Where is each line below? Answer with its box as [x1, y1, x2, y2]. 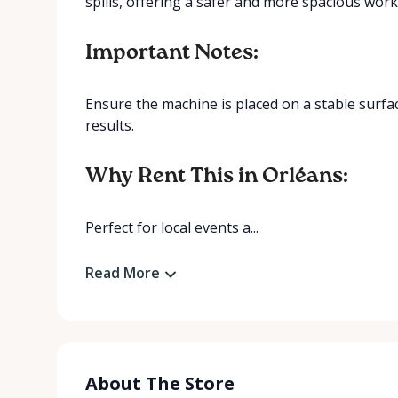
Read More [85, 263, 160, 283]
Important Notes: [85, 42, 259, 63]
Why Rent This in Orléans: [85, 165, 348, 187]
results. [85, 115, 134, 135]
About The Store [85, 370, 235, 395]
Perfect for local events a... [85, 218, 259, 237]
